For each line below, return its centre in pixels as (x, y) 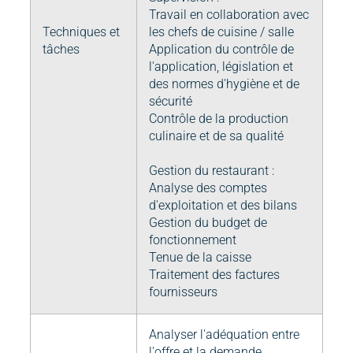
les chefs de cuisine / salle (221, 32)
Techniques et (81, 32)
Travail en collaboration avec (229, 15)
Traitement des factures (214, 275)
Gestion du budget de (208, 223)
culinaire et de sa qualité (216, 136)
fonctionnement (193, 240)
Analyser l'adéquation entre (224, 335)
